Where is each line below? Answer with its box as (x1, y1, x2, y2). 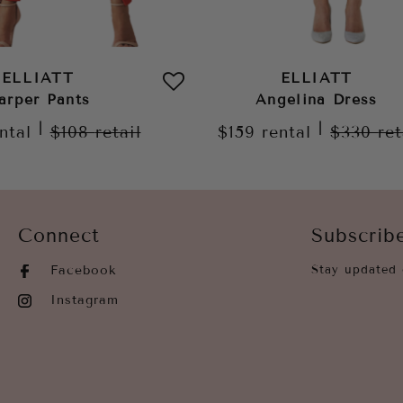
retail (94, 122, 141, 142)
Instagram (50, 292, 119, 308)
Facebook (50, 263, 117, 278)
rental (262, 122, 312, 142)
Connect (18, 225, 100, 246)
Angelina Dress (255, 91, 378, 108)
